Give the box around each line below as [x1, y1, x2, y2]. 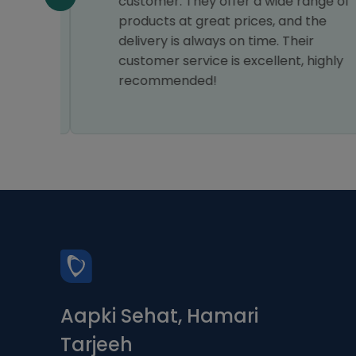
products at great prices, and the [109, 12, 317, 30]
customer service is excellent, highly [109, 52, 334, 70]
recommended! [109, 72, 207, 90]
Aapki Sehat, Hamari [60, 303, 258, 329]
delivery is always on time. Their [109, 32, 304, 50]
